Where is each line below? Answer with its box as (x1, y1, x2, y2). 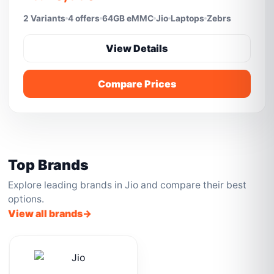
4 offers (68, 13, 100, 23)
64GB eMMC (102, 13, 154, 23)
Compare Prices (97, 78, 176, 90)
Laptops (171, 13, 205, 23)
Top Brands (8, 156, 89, 174)
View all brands (8, 207, 83, 220)
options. (8, 193, 45, 205)
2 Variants (23, 13, 66, 23)
